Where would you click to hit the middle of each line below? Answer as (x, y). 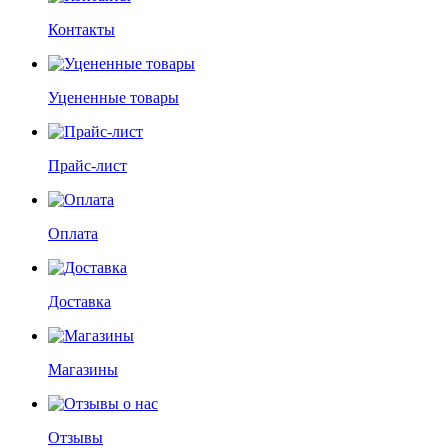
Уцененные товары (113, 97)
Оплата (73, 233)
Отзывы (75, 437)
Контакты (81, 29)
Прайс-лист (87, 165)
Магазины (83, 369)
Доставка (79, 301)
